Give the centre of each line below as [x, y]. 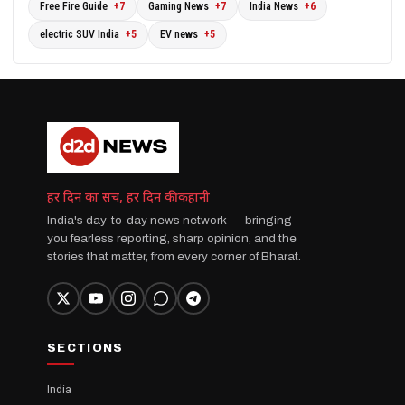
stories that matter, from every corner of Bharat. [174, 256]
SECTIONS [85, 348]
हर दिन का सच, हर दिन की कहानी [128, 198]
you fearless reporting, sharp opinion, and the [172, 238]
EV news [180, 34]
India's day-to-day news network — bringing [170, 220]
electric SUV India [81, 34]
